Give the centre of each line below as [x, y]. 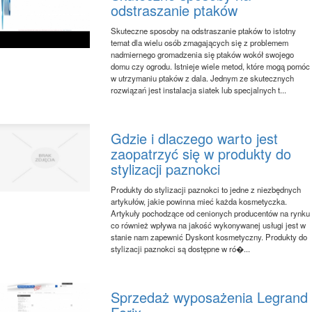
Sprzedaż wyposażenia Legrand [210, 297]
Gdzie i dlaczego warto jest [195, 138]
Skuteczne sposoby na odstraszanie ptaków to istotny [204, 30]
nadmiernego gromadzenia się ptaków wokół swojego [203, 54]
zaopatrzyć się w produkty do [201, 153]
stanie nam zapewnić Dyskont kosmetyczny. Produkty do [209, 236]
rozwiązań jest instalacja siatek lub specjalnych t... [199, 89]
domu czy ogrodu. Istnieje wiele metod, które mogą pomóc [211, 66]
